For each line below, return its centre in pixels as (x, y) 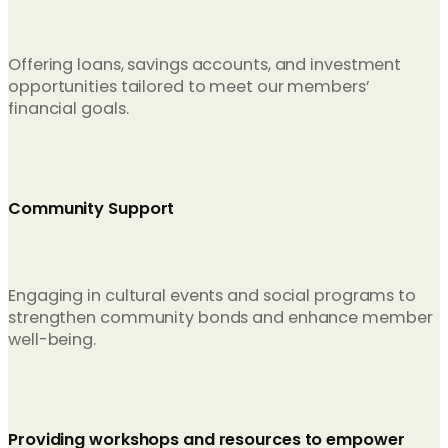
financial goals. (68, 113)
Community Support (91, 213)
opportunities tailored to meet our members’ (189, 91)
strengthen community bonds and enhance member (220, 321)
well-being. (52, 343)
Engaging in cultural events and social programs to (212, 299)
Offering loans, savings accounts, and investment (205, 69)
